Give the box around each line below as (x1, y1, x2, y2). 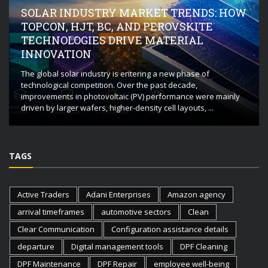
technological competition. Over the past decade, (21, 79, 197, 90)
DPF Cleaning (180, 240, 227, 252)
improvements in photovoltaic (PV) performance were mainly (21, 90, 240, 102)
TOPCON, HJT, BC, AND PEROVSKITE (21, 19, 213, 33)
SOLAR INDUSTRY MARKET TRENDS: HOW (21, 5, 246, 20)
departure (17, 240, 54, 252)
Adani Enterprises (86, 188, 151, 200)
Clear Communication (17, 223, 95, 234)
